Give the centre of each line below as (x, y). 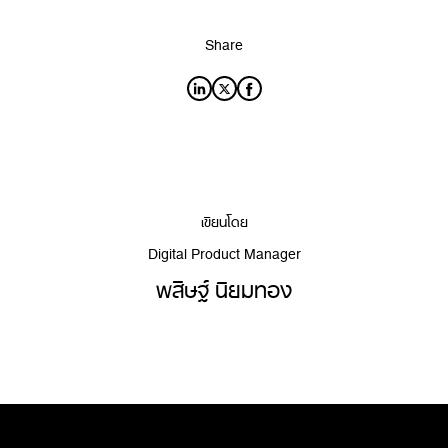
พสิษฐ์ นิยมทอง (224, 284)
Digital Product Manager (224, 250)
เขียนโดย (224, 218)
